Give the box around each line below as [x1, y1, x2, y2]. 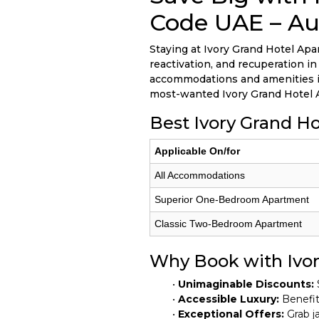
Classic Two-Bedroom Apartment [155, 218, 302, 229]
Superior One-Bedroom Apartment [155, 194, 309, 205]
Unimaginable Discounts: [178, 278, 314, 291]
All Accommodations [155, 169, 245, 181]
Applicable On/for [155, 145, 240, 157]
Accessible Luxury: [178, 293, 279, 305]
